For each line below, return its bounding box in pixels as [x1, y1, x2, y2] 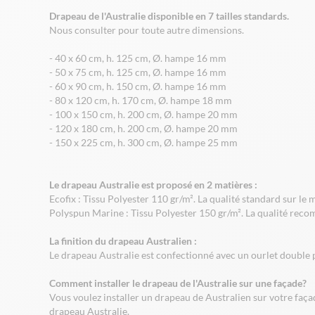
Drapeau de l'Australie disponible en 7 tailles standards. [49, 10, 289, 22]
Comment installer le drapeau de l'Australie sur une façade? [49, 277, 307, 289]
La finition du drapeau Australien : [49, 235, 197, 247]
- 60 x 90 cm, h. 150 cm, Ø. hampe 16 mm [49, 80, 226, 92]
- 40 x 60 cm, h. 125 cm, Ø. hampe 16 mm [49, 52, 226, 64]
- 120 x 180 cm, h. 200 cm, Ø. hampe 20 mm [49, 122, 238, 134]
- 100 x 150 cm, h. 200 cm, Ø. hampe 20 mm [49, 108, 238, 120]
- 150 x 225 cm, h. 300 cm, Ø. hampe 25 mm [49, 136, 238, 148]
